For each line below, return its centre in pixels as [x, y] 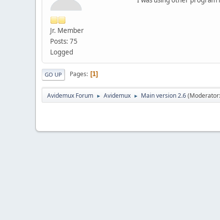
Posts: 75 [64, 41]
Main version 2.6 [164, 95]
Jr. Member [67, 30]
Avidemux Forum [70, 95]
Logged [62, 52]
